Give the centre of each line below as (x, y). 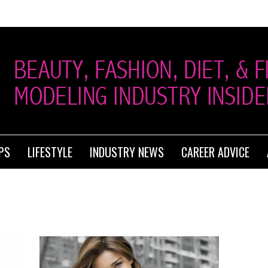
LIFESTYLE (50, 152)
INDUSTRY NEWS (127, 152)
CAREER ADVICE (215, 152)
